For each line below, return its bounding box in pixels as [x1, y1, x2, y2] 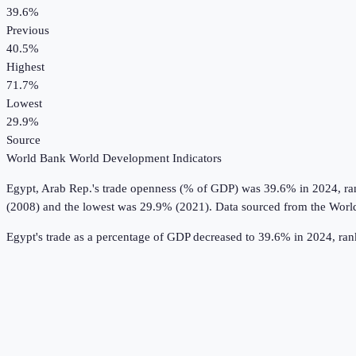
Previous [6, 24, 49, 37]
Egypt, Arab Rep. [6, 182, 92, 195]
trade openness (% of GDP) [103, 182, 238, 195]
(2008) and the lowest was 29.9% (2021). [6, 200, 212, 214]
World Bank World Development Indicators [6, 152, 222, 165]
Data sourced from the [215, 200, 329, 214]
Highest [6, 60, 44, 74]
